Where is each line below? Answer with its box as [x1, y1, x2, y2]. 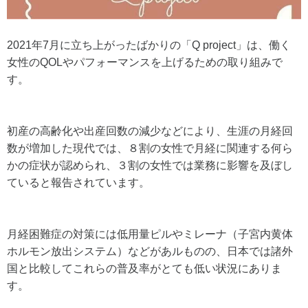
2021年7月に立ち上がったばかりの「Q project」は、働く [7, 39, 291, 52]
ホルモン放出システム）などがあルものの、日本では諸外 [7, 245, 293, 258]
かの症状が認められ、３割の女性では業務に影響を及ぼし [7, 159, 293, 172]
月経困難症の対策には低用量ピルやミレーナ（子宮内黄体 [7, 228, 293, 241]
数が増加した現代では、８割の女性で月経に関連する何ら [7, 142, 293, 155]
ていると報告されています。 [7, 177, 150, 189]
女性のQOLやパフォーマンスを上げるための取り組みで [7, 56, 283, 69]
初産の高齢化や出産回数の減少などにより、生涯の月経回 [7, 125, 293, 137]
